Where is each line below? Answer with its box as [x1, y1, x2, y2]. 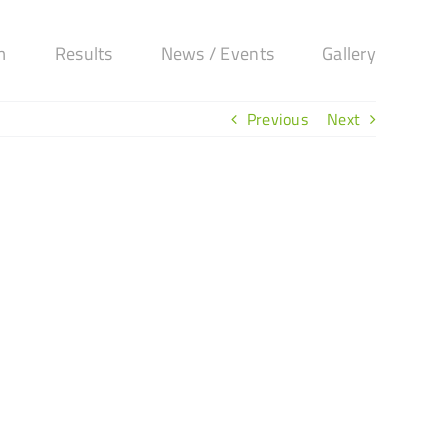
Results [54, 39, 113, 67]
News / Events [160, 39, 275, 67]
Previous [246, 107, 308, 131]
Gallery [322, 39, 376, 67]
